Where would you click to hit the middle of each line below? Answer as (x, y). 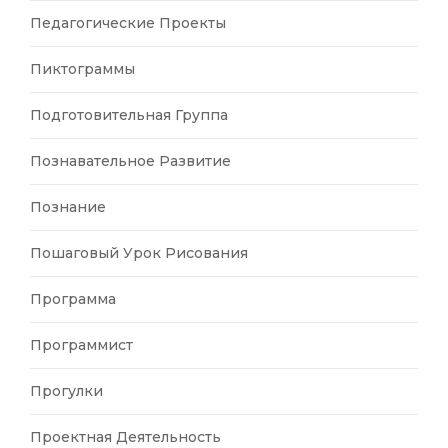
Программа (73, 298)
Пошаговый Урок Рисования (139, 252)
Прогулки (66, 390)
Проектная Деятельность (125, 436)
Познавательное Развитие (130, 160)
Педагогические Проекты (128, 22)
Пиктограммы (82, 68)
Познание (68, 206)
